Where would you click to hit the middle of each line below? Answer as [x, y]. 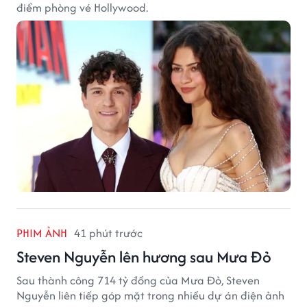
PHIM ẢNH [42, 233]
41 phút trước [108, 233]
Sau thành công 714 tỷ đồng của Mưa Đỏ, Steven [138, 281]
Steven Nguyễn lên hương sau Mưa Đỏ [144, 257]
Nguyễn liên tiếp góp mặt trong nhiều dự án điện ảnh [150, 296]
